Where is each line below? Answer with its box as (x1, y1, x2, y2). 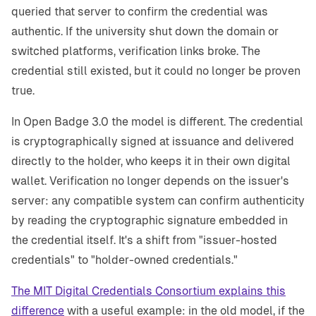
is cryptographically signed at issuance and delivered (11, 135, 294, 149)
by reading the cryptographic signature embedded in (11, 214, 288, 228)
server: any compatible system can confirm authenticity (11, 194, 305, 208)
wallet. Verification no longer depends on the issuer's (11, 174, 289, 188)
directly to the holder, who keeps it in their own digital (11, 154, 291, 169)
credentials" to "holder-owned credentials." (11, 253, 238, 267)
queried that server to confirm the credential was (11, 5, 268, 19)
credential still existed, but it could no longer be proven (11, 64, 300, 78)
